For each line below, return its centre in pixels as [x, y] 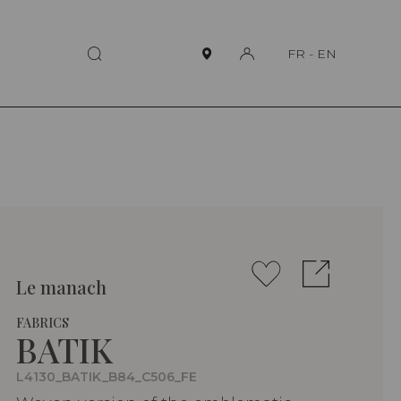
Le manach [61, 287]
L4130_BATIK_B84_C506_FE [107, 377]
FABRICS [43, 323]
